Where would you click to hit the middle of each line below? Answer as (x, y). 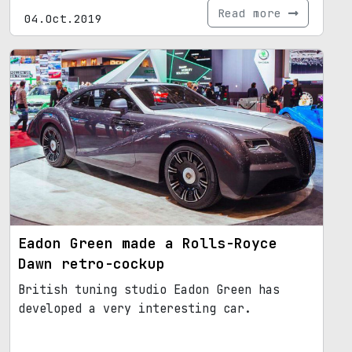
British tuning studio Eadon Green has (149, 290)
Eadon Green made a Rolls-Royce (148, 243)
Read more (253, 13)
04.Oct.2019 (63, 18)
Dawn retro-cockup (92, 263)
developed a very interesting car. (135, 308)
